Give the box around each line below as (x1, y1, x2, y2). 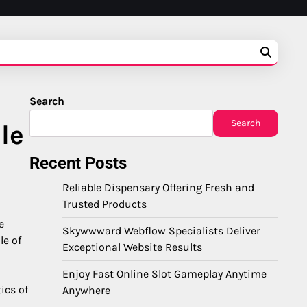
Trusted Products (62, 197, 147, 210)
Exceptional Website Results (62, 241, 202, 254)
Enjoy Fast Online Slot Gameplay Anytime (62, 267, 267, 280)
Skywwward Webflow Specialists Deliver (62, 224, 260, 237)
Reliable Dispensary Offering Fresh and (62, 181, 254, 194)
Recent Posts (29, 153, 127, 173)
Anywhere (62, 284, 110, 297)
